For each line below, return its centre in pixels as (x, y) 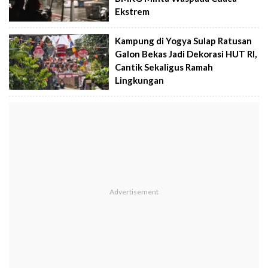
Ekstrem (133, 12)
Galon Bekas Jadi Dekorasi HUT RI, (186, 54)
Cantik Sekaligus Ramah (164, 67)
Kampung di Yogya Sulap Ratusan (184, 40)
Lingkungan (140, 80)
